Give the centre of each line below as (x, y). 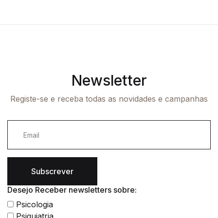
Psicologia (33, 205)
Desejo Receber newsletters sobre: (72, 190)
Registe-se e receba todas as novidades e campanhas (109, 99)
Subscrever (52, 172)
